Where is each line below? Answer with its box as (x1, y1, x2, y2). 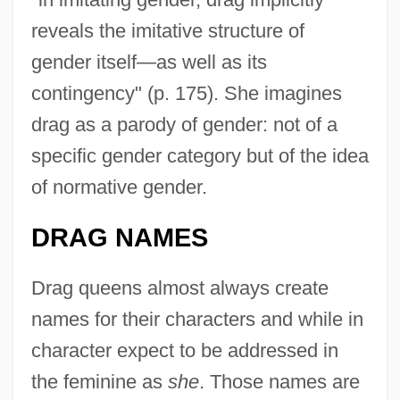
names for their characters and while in (30, 307, 363, 330)
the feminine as (30, 370, 168, 393)
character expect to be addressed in (30, 338, 338, 362)
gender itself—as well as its (30, 50, 267, 73)
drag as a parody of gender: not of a (30, 112, 337, 136)
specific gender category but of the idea (30, 144, 369, 167)
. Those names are (198, 370, 360, 393)
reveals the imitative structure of (30, 19, 304, 42)
